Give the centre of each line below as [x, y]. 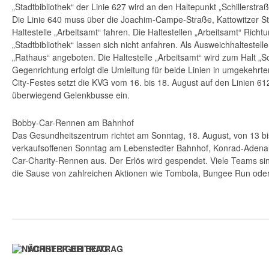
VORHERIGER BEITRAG [75, 249]
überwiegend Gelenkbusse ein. [71, 95]
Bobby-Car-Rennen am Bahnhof [73, 123]
